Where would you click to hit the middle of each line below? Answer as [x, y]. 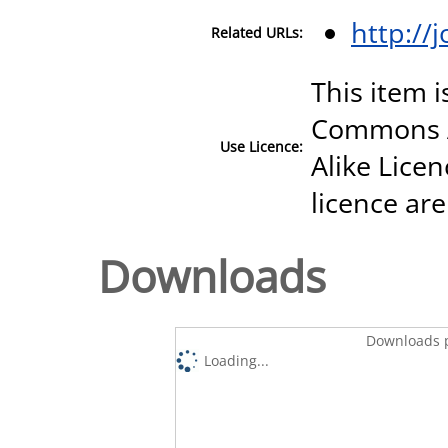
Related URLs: [257, 32]
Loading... [237, 360]
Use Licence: [261, 146]
